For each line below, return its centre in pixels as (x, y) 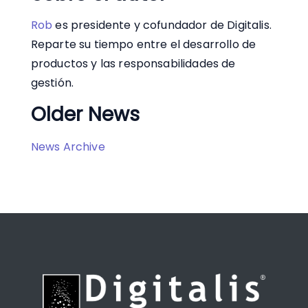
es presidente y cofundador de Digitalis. (162, 25)
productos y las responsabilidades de (133, 64)
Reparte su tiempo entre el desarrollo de (143, 45)
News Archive (68, 147)
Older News (85, 115)
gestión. (52, 83)
